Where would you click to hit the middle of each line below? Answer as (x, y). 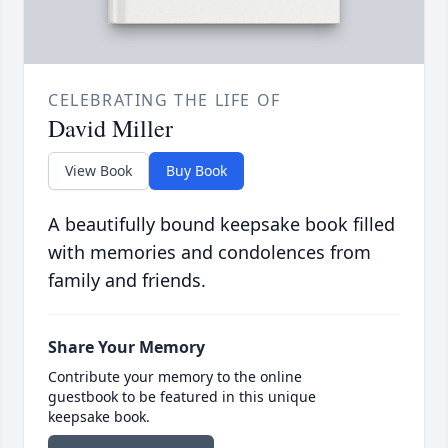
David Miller (110, 128)
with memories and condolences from (209, 252)
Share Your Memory (126, 347)
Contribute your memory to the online (175, 377)
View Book (98, 171)
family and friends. (127, 280)
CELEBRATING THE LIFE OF (164, 100)
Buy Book (196, 171)
